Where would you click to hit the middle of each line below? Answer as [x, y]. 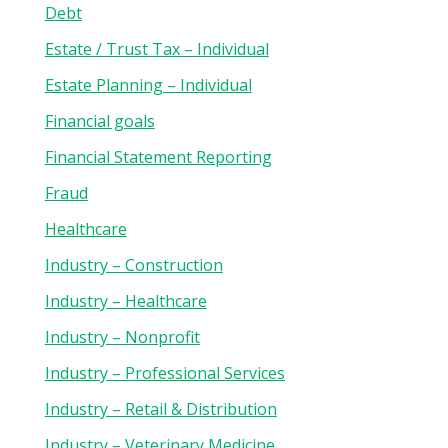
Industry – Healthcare [125, 301]
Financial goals [99, 121]
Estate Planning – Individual [148, 85]
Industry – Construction [133, 265]
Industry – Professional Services [164, 373]
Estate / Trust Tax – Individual [156, 49]
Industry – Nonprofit [122, 337]
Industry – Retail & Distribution [160, 409]
